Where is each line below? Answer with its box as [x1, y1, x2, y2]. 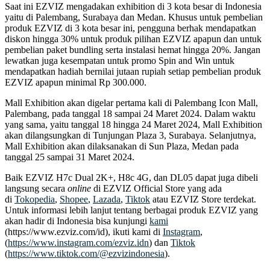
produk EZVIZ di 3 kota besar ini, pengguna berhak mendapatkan [5, 22, 256, 33]
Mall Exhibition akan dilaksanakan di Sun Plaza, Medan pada [5, 140, 239, 151]
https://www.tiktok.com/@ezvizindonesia [8, 248, 165, 259]
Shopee [60, 193, 88, 204]
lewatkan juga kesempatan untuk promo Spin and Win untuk [5, 55, 234, 66]
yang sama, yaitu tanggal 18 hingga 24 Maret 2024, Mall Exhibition [5, 119, 262, 130]
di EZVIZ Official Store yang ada [93, 183, 222, 193]
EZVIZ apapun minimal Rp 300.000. [5, 77, 149, 87]
